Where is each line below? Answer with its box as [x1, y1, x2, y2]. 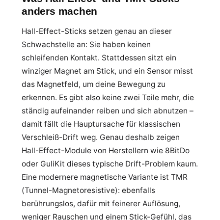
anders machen [22, 5, 98, 17]
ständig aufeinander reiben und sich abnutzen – [22, 106, 193, 115]
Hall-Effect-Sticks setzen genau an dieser [22, 27, 172, 36]
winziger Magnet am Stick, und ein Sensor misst [22, 66, 193, 76]
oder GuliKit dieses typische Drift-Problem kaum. [22, 159, 198, 168]
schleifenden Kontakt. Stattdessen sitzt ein [22, 53, 176, 62]
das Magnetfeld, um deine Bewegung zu [22, 80, 165, 89]
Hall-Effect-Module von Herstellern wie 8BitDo [22, 146, 190, 155]
